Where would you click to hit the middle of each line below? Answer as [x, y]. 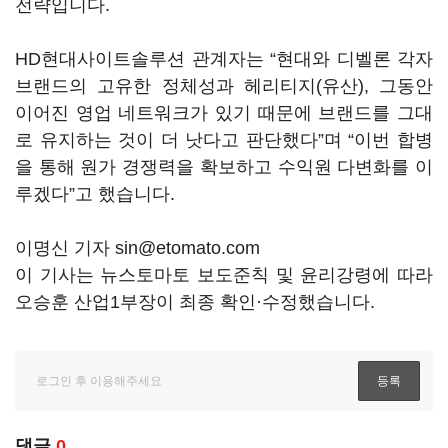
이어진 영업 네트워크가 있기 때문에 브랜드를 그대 [224, 113]
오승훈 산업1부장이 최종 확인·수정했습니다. [195, 302]
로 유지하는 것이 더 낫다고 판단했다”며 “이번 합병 [224, 140]
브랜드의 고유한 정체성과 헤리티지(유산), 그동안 [224, 86]
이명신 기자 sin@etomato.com [137, 248]
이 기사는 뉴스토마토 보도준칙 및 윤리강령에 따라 [224, 275]
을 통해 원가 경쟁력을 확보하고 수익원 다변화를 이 [224, 167]
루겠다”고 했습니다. [95, 194]
